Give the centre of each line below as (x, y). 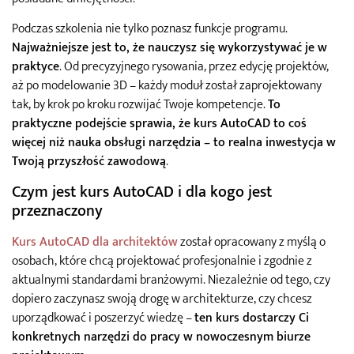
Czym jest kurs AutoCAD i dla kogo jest (142, 192)
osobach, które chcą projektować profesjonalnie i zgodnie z (162, 262)
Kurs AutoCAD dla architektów (95, 243)
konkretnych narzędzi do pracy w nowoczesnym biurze (161, 337)
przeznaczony (57, 211)
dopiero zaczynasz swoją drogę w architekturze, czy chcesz (162, 299)
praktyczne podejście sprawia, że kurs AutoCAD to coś (159, 124)
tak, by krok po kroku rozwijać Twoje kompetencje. (140, 105)
